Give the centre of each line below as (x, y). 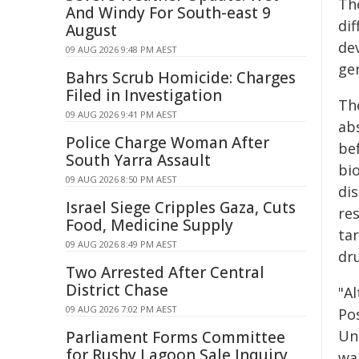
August (91, 30)
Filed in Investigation (144, 95)
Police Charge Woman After (167, 143)
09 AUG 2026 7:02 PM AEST (121, 309)
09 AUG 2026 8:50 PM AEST (121, 179)
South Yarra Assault (138, 160)
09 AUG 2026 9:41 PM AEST (121, 114)
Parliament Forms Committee (175, 337)
